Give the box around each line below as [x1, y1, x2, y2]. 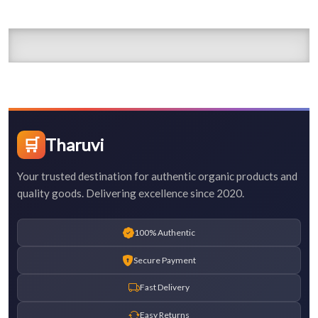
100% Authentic [134, 226, 195, 238]
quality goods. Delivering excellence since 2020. [17, 187, 244, 200]
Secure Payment [133, 254, 196, 265]
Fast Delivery [140, 282, 190, 293]
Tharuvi [45, 134, 104, 155]
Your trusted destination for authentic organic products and [17, 170, 297, 183]
